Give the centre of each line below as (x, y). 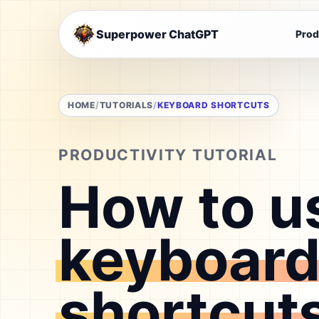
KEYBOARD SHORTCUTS (213, 105)
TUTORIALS (126, 105)
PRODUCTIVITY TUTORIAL (168, 155)
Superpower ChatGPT (157, 34)
